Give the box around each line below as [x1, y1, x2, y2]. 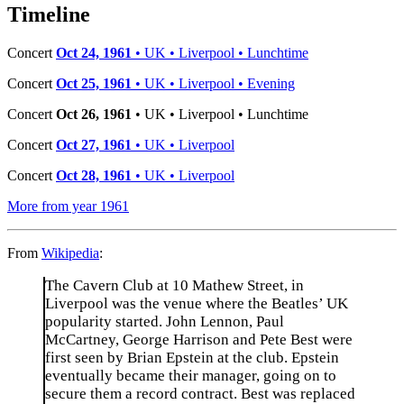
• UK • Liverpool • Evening [132, 75, 295, 91]
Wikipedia [41, 244, 99, 261]
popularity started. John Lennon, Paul [45, 312, 284, 330]
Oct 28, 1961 [56, 167, 132, 183]
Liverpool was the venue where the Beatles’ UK [45, 294, 348, 312]
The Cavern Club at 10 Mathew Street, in [45, 276, 304, 294]
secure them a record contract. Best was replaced [45, 384, 355, 402]
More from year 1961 [7, 197, 129, 214]
